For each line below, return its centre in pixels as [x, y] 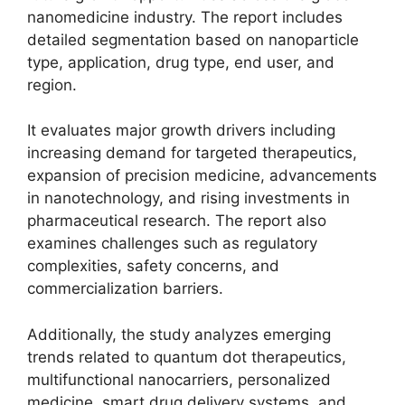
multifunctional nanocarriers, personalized [179, 379]
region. [52, 85]
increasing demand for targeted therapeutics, [192, 153]
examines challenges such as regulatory [172, 243]
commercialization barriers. [125, 288]
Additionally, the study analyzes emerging [179, 334]
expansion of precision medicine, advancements [202, 175]
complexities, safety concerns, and [153, 266]
